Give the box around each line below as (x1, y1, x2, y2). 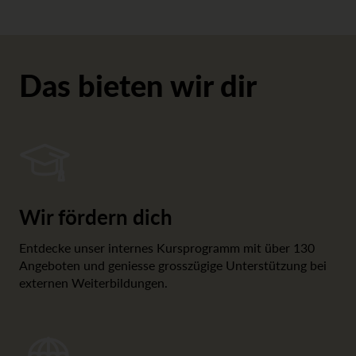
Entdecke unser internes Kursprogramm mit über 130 (19, 238, 315, 257)
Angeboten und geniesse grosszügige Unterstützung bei (19, 255, 327, 274)
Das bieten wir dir (19, 63, 257, 106)
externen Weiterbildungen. (19, 273, 168, 292)
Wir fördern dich (19, 201, 172, 231)
